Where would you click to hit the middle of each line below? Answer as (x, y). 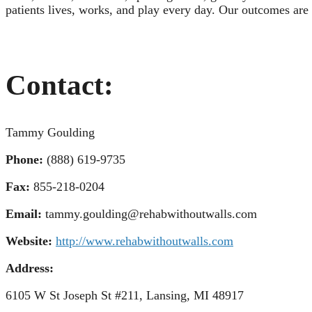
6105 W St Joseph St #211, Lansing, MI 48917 (125, 296)
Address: (30, 268)
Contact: (60, 85)
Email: (25, 214)
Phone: (26, 160)
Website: (31, 241)
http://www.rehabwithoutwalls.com (145, 241)
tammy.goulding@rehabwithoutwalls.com (151, 214)
